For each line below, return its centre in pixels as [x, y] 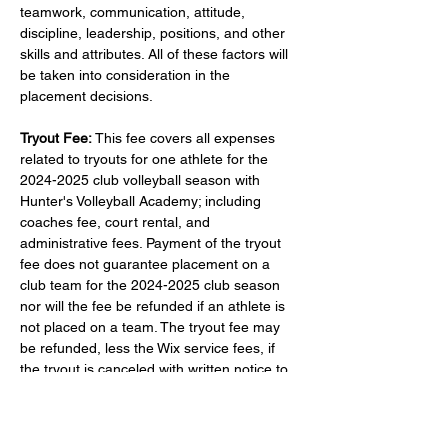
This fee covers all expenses [185, 138]
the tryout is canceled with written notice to [156, 369]
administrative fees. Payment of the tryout [152, 243]
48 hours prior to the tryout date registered [156, 411]
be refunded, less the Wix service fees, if [149, 348]
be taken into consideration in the [127, 75]
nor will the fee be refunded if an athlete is [154, 306]
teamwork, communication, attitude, [134, 12]
